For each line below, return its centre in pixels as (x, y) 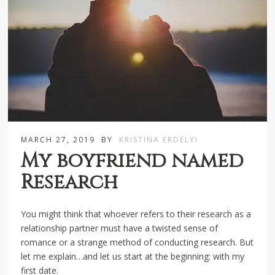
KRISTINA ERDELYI (159, 140)
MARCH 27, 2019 (58, 140)
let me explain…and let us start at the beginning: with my (133, 257)
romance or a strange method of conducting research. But (137, 242)
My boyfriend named (133, 161)
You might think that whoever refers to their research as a (136, 214)
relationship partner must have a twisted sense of (120, 228)
